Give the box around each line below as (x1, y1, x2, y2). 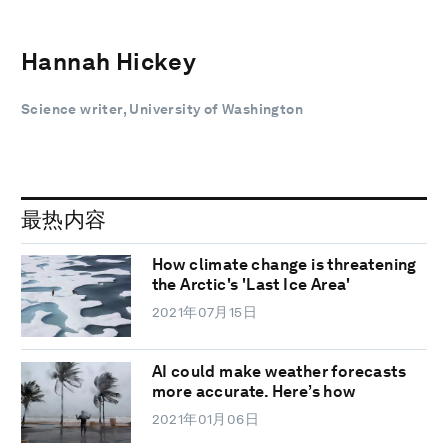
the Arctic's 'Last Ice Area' (151, 275, 351, 295)
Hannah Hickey (21, 46, 197, 76)
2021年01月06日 (151, 410, 260, 427)
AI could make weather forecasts (151, 361, 407, 381)
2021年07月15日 (151, 304, 258, 321)
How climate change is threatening (151, 255, 417, 275)
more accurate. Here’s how (151, 381, 356, 401)
